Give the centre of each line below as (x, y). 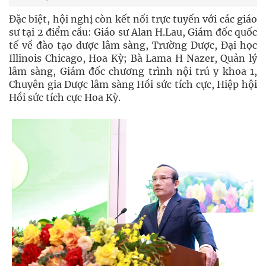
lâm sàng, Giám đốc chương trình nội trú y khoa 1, (133, 71)
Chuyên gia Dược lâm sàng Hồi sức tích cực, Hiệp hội (133, 84)
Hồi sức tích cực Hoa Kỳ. (65, 97)
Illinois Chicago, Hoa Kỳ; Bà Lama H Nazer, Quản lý (133, 58)
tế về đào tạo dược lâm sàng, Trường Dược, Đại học (133, 45)
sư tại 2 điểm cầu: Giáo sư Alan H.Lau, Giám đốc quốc (133, 32)
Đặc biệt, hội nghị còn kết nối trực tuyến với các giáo (133, 19)
